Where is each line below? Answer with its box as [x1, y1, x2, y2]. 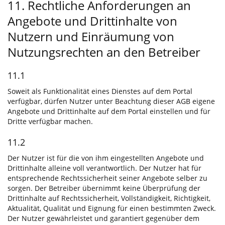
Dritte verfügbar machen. [8, 117, 93, 126]
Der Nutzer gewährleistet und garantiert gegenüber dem [8, 213, 199, 223]
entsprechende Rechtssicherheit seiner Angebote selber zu [8, 173, 207, 183]
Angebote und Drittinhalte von [8, 13, 177, 29]
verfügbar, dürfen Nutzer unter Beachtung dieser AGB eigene [8, 96, 215, 106]
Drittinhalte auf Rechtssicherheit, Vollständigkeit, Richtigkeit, [8, 193, 210, 203]
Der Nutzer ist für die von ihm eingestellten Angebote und [8, 153, 204, 163]
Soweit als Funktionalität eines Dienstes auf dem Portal [8, 86, 192, 96]
